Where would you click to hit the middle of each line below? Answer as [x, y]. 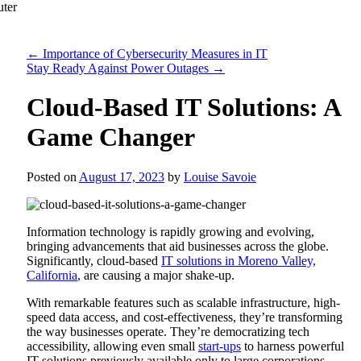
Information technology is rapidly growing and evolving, [170, 231]
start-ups [220, 346]
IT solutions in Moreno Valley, [239, 260]
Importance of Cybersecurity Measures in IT [154, 53]
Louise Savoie [220, 176]
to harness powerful [293, 346]
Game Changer [111, 137]
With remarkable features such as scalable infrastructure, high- [183, 302]
